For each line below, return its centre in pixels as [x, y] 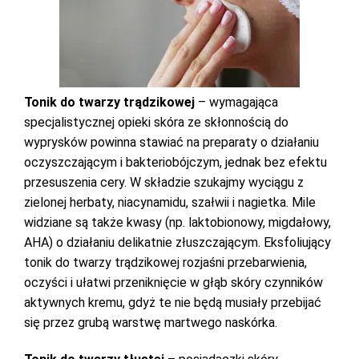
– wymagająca [236, 102]
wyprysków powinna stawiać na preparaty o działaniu [171, 142]
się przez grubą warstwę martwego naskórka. [151, 323]
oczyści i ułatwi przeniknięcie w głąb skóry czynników [173, 282]
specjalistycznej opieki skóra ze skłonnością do [156, 122]
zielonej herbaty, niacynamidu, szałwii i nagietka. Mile [170, 202]
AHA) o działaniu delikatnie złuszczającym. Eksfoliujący [177, 242]
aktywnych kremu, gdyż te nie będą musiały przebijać [173, 303]
